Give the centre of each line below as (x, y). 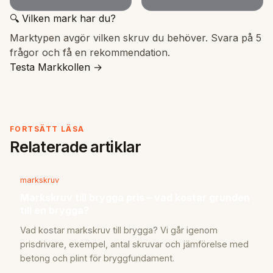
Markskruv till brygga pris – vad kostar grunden (135, 198)
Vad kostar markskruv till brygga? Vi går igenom (119, 230)
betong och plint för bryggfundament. (97, 258)
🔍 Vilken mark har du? (63, 19)
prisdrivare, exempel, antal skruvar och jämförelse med (134, 244)
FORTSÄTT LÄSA (47, 129)
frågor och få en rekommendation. (90, 53)
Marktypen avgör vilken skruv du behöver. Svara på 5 (136, 38)
